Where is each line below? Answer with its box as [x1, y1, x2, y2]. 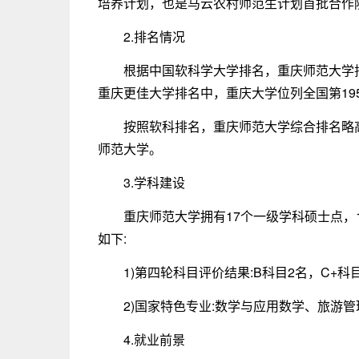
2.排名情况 [123, 27, 185, 46]
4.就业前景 [123, 330, 185, 349]
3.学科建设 [123, 173, 185, 192]
